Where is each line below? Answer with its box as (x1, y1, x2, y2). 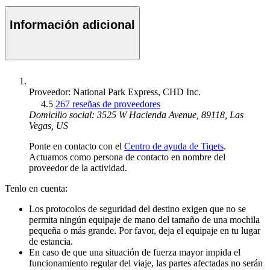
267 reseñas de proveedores (55, 98, 160, 109)
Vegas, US (29, 120, 68, 131)
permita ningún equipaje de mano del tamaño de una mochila (29, 214, 260, 225)
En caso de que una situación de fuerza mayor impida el (29, 246, 240, 257)
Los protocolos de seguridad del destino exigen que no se (29, 203, 246, 214)
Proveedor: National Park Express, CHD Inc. (29, 86, 201, 97)
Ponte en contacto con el (29, 140, 124, 151)
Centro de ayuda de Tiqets (124, 140, 224, 151)
